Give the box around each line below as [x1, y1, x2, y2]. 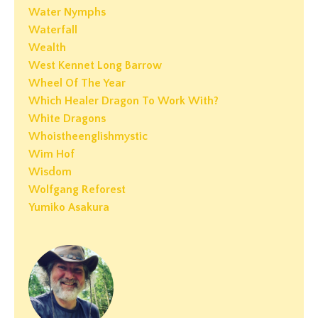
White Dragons [28, 112, 106, 126]
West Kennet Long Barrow [28, 59, 162, 72]
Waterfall [28, 23, 77, 37]
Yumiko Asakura [28, 201, 109, 214]
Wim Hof [28, 148, 75, 161]
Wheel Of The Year [28, 77, 126, 90]
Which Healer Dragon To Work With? [28, 94, 219, 108]
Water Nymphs [28, 6, 106, 19]
